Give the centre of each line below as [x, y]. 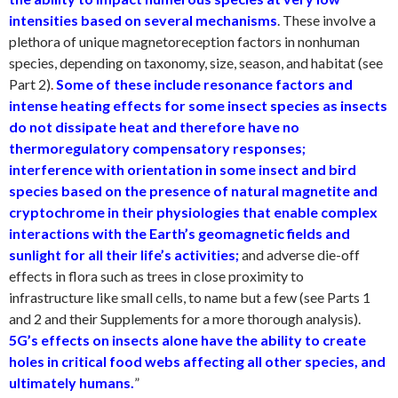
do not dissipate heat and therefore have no [154, 126]
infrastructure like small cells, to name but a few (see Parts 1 [190, 297]
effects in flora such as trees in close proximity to [156, 275]
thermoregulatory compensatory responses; [157, 147]
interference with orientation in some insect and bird [183, 169]
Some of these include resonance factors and [204, 84]
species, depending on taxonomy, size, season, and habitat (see [196, 62]
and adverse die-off [299, 254]
